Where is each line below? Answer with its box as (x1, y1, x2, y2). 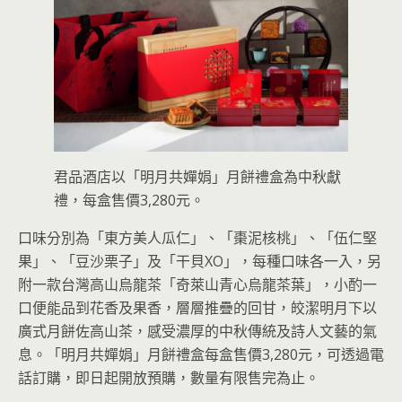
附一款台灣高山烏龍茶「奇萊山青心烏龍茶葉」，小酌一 (18, 274, 377, 294)
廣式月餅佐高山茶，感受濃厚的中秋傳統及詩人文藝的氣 (18, 320, 377, 341)
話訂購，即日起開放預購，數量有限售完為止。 (18, 367, 319, 388)
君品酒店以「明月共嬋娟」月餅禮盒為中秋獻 (54, 166, 341, 187)
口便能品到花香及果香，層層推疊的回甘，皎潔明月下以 (18, 297, 377, 318)
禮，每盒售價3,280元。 (54, 189, 205, 210)
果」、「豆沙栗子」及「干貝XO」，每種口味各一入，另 (18, 250, 381, 271)
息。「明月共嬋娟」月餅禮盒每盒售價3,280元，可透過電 (18, 344, 384, 364)
